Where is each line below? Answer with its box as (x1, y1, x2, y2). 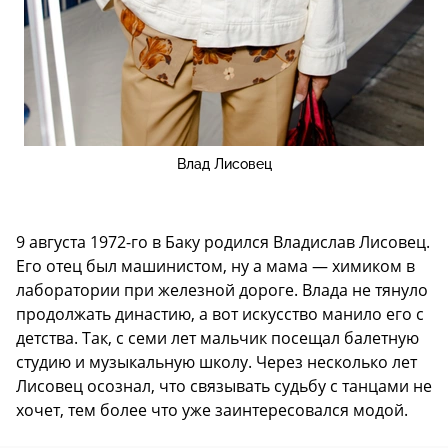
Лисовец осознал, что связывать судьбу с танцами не (16, 375, 432, 398)
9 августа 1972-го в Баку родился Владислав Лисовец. (16, 231, 430, 254)
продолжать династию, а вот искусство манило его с (16, 303, 424, 326)
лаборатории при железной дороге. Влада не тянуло (16, 279, 428, 302)
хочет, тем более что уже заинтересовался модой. (16, 399, 408, 422)
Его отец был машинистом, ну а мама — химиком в (16, 255, 415, 278)
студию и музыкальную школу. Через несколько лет (16, 351, 417, 374)
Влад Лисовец (176, 156, 272, 173)
